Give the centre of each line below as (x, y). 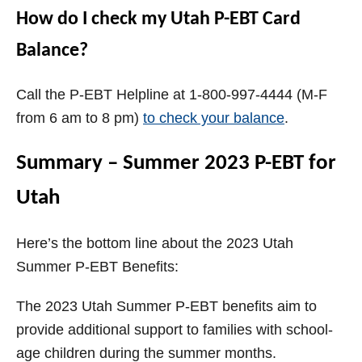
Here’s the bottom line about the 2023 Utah (155, 244)
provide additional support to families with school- (175, 330)
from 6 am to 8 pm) (80, 118)
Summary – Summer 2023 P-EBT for (176, 164)
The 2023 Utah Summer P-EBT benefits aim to (166, 307)
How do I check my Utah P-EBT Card (158, 20)
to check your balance (214, 118)
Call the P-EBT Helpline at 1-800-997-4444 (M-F (172, 95)
